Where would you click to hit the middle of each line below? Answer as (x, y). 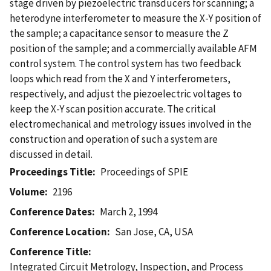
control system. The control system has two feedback (126, 63)
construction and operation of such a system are (114, 139)
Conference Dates (51, 211)
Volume (27, 191)
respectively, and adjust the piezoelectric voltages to (126, 93)
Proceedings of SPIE (145, 171)
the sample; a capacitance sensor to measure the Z (119, 33)
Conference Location (58, 231)
